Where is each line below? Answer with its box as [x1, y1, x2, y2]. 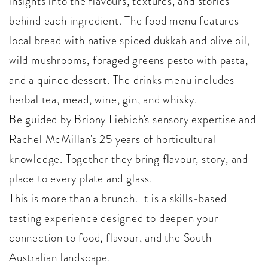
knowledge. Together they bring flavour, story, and [9, 151, 248, 167]
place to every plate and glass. [9, 170, 153, 187]
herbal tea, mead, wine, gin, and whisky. [9, 92, 197, 108]
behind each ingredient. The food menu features [9, 13, 239, 29]
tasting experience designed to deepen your [9, 210, 218, 227]
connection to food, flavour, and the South [9, 230, 212, 246]
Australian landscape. [9, 249, 111, 266]
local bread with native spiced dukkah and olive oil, [9, 32, 250, 49]
